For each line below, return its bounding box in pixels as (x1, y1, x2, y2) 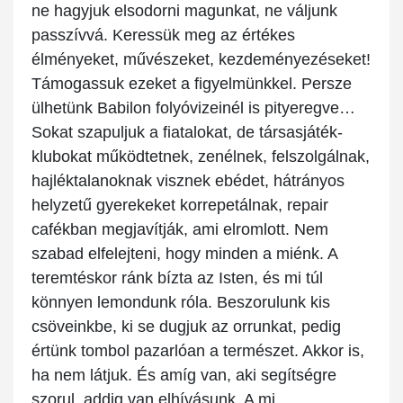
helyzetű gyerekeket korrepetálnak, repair (31, 196, 328, 215)
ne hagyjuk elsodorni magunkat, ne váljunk (31, 2, 337, 21)
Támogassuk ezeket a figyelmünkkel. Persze (31, 75, 352, 94)
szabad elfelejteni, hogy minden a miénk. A (31, 245, 337, 264)
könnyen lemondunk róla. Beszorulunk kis (31, 293, 330, 312)
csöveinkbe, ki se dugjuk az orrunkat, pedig (31, 318, 341, 336)
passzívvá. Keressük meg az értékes (31, 26, 295, 45)
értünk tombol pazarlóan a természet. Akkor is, (31, 342, 364, 361)
